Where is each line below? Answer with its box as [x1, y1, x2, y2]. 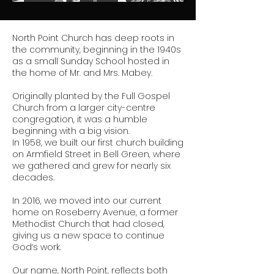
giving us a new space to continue [12, 229, 165, 242]
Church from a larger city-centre [12, 102, 155, 114]
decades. [12, 171, 54, 183]
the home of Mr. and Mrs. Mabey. [12, 67, 152, 79]
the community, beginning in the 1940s [12, 43, 181, 56]
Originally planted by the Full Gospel [12, 90, 170, 102]
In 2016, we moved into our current [12, 194, 161, 207]
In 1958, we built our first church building [12, 136, 183, 149]
